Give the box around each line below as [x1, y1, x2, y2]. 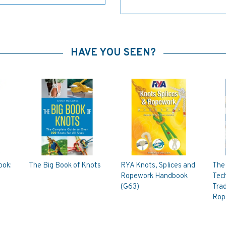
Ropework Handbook [120, 171, 188, 181]
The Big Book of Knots [29, 160, 101, 171]
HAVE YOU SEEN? [70, 46, 156, 60]
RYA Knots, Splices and [120, 160, 195, 171]
